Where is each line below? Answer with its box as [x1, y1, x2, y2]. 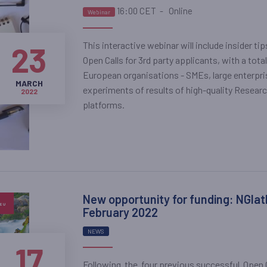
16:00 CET [116, 5, 156, 17]
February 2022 [82, 204, 158, 219]
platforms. [82, 99, 125, 111]
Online [166, 5, 193, 17]
